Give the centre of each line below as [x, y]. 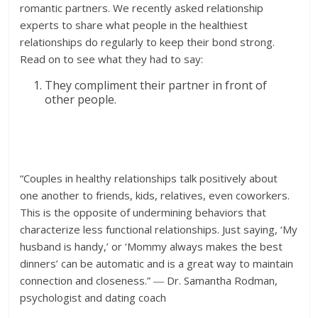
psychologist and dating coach [93, 297]
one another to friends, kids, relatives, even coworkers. [155, 195]
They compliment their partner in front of [156, 85]
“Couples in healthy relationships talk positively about [149, 178]
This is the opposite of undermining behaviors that [143, 212]
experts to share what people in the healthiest [134, 24]
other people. [81, 99]
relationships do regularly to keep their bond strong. [148, 42]
